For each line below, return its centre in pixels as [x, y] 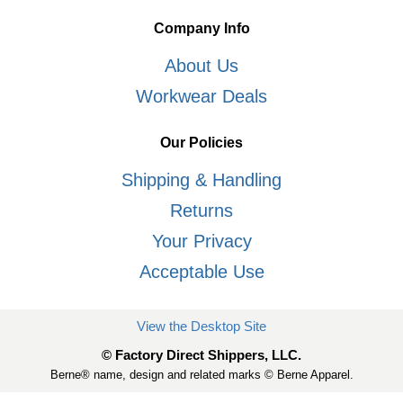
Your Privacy [201, 241]
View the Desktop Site [201, 326]
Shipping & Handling [201, 179]
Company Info [201, 28]
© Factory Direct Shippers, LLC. [201, 354]
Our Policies [201, 142]
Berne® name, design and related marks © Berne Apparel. [201, 374]
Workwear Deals [201, 96]
